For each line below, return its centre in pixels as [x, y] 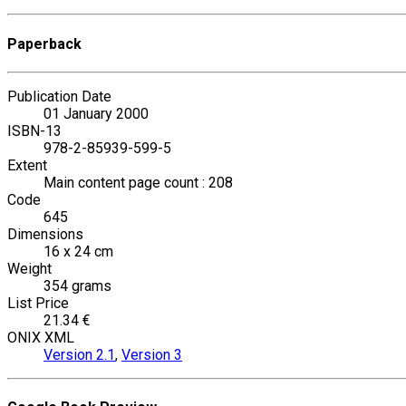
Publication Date [59, 96]
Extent [27, 165]
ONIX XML [41, 337]
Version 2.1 [79, 354]
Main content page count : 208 [138, 182]
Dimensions [45, 234]
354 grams [77, 285]
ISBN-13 [34, 130]
